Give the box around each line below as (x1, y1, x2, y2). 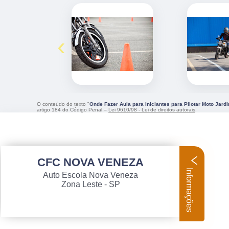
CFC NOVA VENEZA (37, 156, 144, 169)
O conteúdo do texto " (37, 101, 89, 107)
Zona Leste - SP (61, 180, 120, 189)
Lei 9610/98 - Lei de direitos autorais (108, 106, 195, 112)
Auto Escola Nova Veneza (43, 171, 138, 179)
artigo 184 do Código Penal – (37, 106, 108, 112)
